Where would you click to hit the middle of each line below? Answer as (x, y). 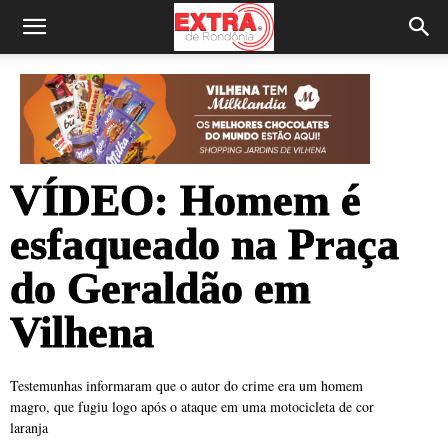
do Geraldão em (160, 289)
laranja (29, 428)
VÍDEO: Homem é (185, 201)
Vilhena (82, 333)
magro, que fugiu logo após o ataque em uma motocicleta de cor (192, 407)
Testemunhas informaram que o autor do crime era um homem (186, 386)
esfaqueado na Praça (204, 245)
